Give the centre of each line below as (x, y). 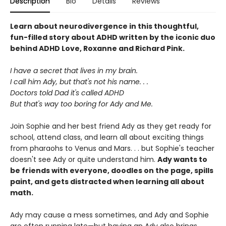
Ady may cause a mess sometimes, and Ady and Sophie (109, 215)
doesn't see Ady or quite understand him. (84, 159)
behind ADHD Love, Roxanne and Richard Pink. (98, 48)
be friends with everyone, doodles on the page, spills (112, 171)
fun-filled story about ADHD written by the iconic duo (113, 37)
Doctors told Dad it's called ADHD (67, 93)
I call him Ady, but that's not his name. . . (80, 82)
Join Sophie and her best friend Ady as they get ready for (111, 126)
